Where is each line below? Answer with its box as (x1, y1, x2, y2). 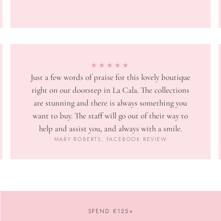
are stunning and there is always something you (34, 98, 187, 109)
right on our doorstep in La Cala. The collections (31, 85, 189, 96)
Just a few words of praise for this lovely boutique (30, 72, 190, 83)
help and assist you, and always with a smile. (38, 123, 182, 134)
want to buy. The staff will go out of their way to (33, 110, 188, 121)
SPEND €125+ (88, 207, 134, 216)
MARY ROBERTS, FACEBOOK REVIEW (54, 135, 167, 144)
